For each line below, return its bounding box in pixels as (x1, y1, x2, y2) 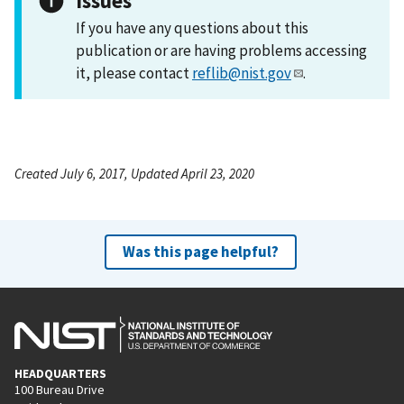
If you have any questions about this (76, 17, 308, 38)
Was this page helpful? (122, 241, 279, 262)
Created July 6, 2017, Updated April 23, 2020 (14, 164, 254, 182)
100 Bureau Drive (14, 381, 105, 398)
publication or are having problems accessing (76, 40, 367, 60)
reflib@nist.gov (192, 62, 291, 83)
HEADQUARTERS (14, 364, 106, 381)
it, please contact (76, 62, 192, 83)
